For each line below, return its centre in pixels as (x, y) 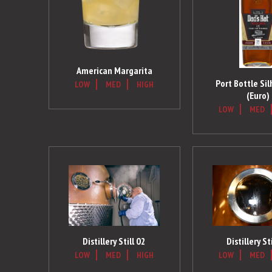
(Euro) (258, 95)
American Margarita (114, 71)
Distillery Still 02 (114, 241)
